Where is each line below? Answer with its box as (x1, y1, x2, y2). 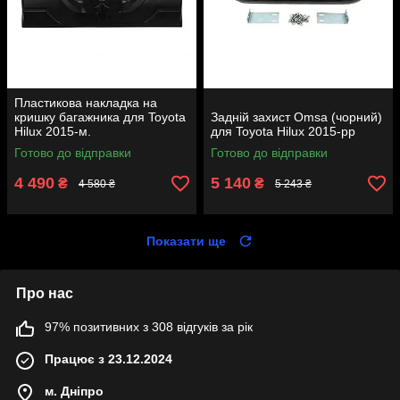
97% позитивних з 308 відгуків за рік (45, 320, 253, 335)
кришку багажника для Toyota (14, 110, 186, 125)
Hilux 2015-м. (14, 124, 91, 139)
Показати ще (146, 234, 226, 249)
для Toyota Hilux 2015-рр (211, 124, 355, 139)
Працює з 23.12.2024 (45, 352, 172, 367)
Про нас (16, 286, 73, 302)
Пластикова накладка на (14, 96, 157, 111)
